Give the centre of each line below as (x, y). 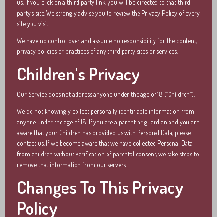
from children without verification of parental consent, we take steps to (108, 154)
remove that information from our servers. (72, 164)
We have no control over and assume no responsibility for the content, (107, 40)
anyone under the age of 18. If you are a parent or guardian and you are (108, 122)
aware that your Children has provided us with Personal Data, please (104, 132)
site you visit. (33, 23)
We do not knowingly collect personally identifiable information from (106, 111)
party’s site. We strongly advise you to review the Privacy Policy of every (108, 13)
